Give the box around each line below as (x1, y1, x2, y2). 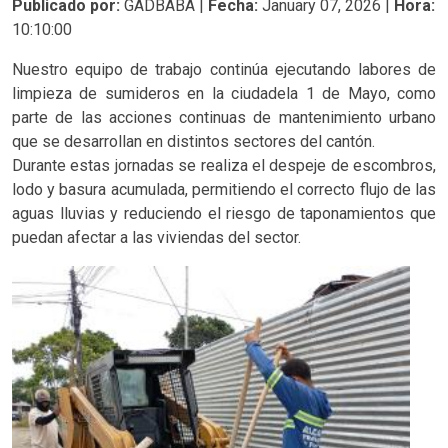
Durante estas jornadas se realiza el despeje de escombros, (12, 156, 436, 175)
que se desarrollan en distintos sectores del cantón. (12, 132, 375, 151)
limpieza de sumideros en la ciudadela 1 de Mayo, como (12, 84, 436, 103)
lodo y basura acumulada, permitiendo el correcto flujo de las (12, 180, 436, 199)
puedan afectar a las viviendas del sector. (12, 228, 301, 247)
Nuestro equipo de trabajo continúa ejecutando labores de (12, 60, 436, 79)
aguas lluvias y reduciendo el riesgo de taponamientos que (12, 204, 436, 223)
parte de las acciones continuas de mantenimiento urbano (12, 108, 436, 127)
